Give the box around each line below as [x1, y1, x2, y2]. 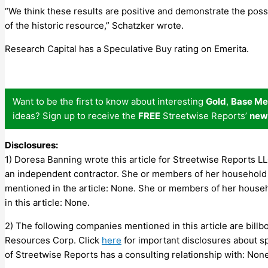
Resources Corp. [5, 234, 76, 246]
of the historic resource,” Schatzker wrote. [5, 19, 184, 31]
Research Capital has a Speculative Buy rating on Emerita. [5, 42, 249, 54]
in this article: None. [5, 196, 90, 208]
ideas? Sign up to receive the [13, 109, 138, 121]
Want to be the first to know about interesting [13, 95, 206, 107]
